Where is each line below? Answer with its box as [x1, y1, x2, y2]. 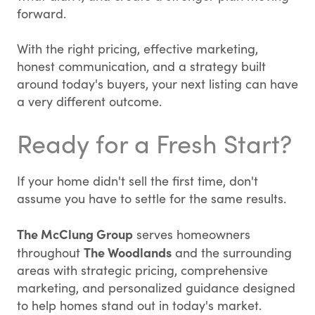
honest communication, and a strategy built [17, 58, 266, 75]
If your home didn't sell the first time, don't [17, 172, 258, 189]
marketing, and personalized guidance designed [17, 279, 295, 296]
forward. [17, 5, 66, 22]
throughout [17, 244, 84, 261]
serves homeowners [133, 226, 250, 243]
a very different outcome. [17, 93, 162, 110]
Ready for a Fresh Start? [17, 126, 292, 160]
